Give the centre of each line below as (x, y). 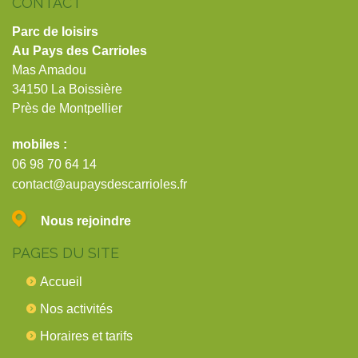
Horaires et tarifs (86, 336)
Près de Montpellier (67, 109)
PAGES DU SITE (66, 253)
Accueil (61, 282)
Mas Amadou (49, 70)
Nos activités (76, 309)
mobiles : (40, 145)
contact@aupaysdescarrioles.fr (99, 185)
